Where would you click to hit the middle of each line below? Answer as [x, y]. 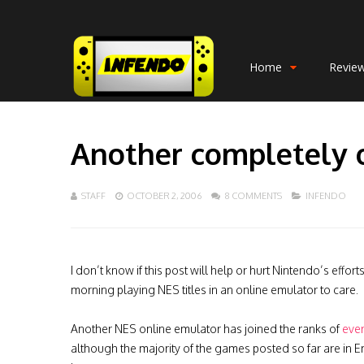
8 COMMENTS [253, 196]
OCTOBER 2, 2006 [164, 196]
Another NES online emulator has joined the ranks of [206, 329]
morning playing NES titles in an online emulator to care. [214, 290]
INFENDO [326, 196]
